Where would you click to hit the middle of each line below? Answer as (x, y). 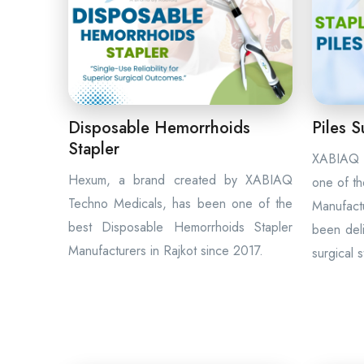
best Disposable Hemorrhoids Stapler (180, 227)
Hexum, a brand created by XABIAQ (180, 180)
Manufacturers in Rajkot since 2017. (166, 251)
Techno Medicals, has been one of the (180, 204)
